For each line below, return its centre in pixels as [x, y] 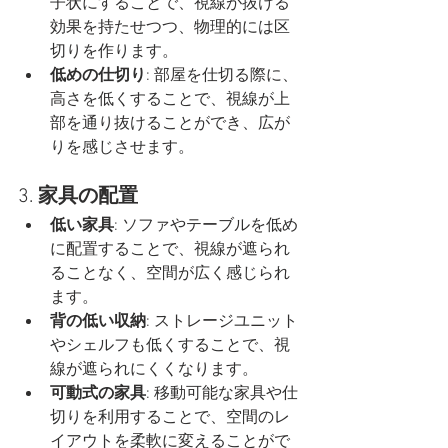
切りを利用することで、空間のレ [170, 418]
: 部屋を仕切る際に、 [222, 76]
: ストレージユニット [222, 322]
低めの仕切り [98, 76]
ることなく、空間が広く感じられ [170, 274]
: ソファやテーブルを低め [206, 226]
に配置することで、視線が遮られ [170, 250]
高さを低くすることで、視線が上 [170, 100]
